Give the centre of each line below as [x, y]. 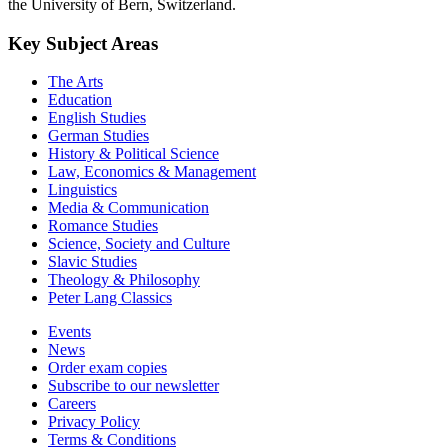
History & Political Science [133, 154]
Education [80, 100]
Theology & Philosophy [124, 280]
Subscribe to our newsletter [133, 386]
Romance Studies [103, 226]
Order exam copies [107, 368]
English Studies [97, 118]
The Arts [75, 82]
